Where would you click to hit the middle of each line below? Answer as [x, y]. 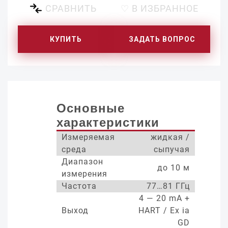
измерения [84, 174]
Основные [91, 108]
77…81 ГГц [168, 186]
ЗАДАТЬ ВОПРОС [162, 39]
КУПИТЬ [66, 39]
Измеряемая [88, 137]
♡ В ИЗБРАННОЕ [159, 8]
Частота [79, 186]
